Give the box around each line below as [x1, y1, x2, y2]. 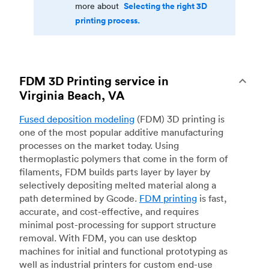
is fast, [197, 192, 227, 204]
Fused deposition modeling [19, 112, 134, 125]
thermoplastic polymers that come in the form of [19, 152, 228, 165]
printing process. [74, 14, 140, 27]
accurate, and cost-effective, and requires [19, 205, 199, 217]
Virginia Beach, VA [19, 86, 124, 103]
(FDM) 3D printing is [134, 112, 225, 125]
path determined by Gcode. [19, 192, 139, 204]
